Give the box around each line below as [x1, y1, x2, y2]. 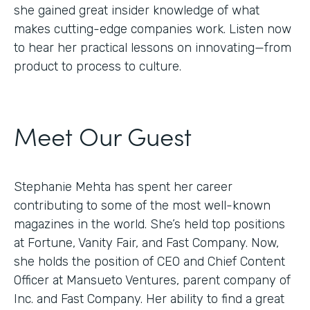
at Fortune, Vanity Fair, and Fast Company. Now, [14, 235, 279, 251]
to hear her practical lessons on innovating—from [14, 40, 291, 56]
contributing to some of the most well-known [14, 198, 271, 214]
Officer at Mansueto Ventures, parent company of [14, 273, 291, 289]
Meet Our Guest [14, 118, 192, 154]
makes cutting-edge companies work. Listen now [14, 21, 291, 37]
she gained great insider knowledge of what [14, 3, 259, 19]
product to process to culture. [14, 59, 181, 75]
